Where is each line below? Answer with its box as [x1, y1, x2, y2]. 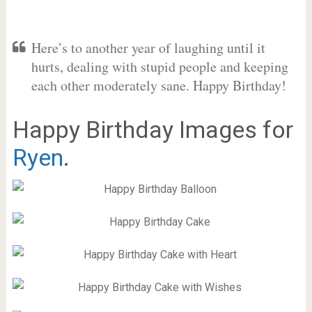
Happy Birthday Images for [12, 116, 293, 143]
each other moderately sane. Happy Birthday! [31, 76, 286, 95]
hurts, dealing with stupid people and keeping [31, 57, 288, 76]
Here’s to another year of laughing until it [31, 38, 265, 57]
